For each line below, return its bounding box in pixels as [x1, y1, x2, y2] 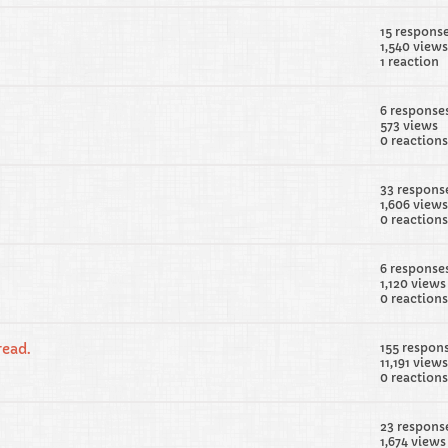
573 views [380, 118, 438, 133]
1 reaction [380, 54, 439, 69]
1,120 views [380, 276, 446, 291]
